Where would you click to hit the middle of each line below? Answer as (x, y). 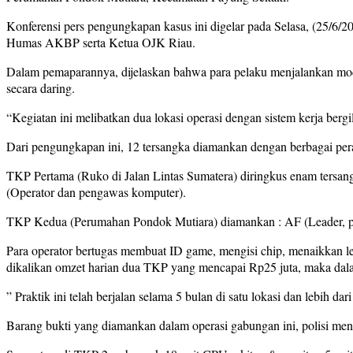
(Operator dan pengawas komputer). (96, 192)
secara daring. (41, 88)
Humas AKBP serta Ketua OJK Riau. (101, 43)
